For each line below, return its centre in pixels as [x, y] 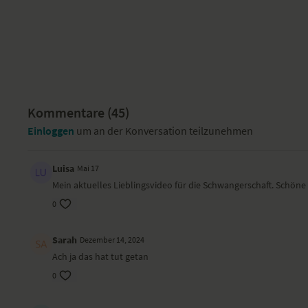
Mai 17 [88, 168]
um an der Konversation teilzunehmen [164, 131]
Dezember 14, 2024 [112, 240]
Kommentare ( [70, 112]
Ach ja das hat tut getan [101, 256]
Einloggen [51, 131]
